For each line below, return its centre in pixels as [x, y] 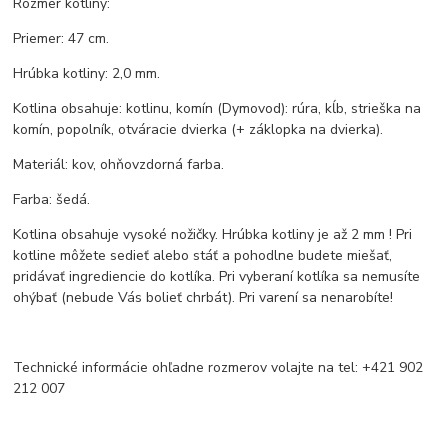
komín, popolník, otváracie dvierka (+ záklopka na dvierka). [198, 130]
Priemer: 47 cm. [61, 39]
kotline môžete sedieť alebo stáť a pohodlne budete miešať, [203, 256]
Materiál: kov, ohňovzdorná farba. [119, 165]
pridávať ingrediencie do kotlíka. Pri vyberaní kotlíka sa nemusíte [217, 277]
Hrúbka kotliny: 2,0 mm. [87, 74]
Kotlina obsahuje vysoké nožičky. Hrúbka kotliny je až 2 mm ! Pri [213, 235]
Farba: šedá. [52, 200]
